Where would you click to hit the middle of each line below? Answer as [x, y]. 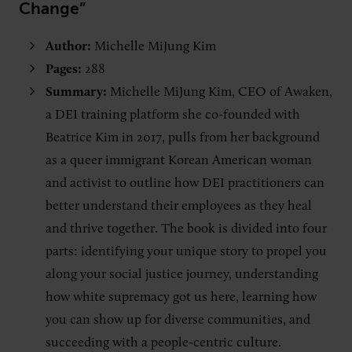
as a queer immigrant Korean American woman [179, 160]
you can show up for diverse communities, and [178, 320]
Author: [68, 46]
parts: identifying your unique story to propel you [186, 251]
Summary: [78, 92]
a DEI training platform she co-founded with [173, 115]
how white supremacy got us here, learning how [181, 297]
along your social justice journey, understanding [182, 274]
